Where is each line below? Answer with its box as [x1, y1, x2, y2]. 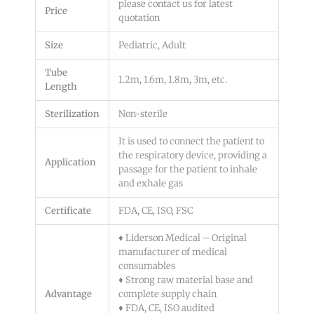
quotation [118, 11, 160, 24]
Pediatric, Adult [118, 39, 186, 51]
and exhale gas [118, 177, 183, 189]
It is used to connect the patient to [118, 135, 264, 147]
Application [45, 156, 96, 168]
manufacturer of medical [118, 245, 227, 258]
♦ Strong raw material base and [118, 273, 253, 286]
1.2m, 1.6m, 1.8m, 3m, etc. [118, 73, 227, 86]
